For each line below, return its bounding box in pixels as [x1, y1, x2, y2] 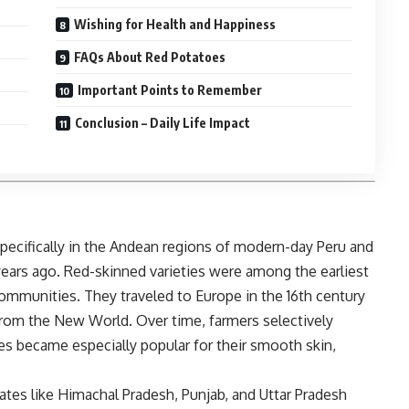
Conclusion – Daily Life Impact [75, 114, 251, 131]
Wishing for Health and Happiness [74, 16, 277, 32]
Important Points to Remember [78, 81, 263, 98]
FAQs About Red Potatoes [74, 48, 226, 65]
